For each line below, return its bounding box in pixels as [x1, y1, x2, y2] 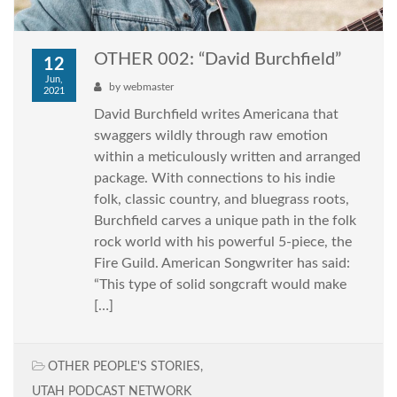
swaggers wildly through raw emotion [94, 128, 328, 144]
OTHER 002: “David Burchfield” [94, 51, 341, 69]
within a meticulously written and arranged [94, 150, 361, 165]
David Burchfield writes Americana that [94, 107, 339, 122]
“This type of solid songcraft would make [94, 277, 346, 292]
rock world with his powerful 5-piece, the [94, 235, 352, 250]
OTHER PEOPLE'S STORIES [48, 361, 200, 374]
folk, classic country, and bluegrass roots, [94, 192, 349, 207]
